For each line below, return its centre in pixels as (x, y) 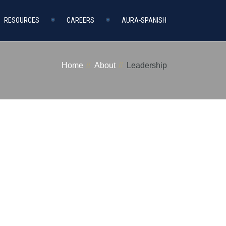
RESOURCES (22, 20)
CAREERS (80, 20)
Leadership (147, 65)
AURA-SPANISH (144, 20)
